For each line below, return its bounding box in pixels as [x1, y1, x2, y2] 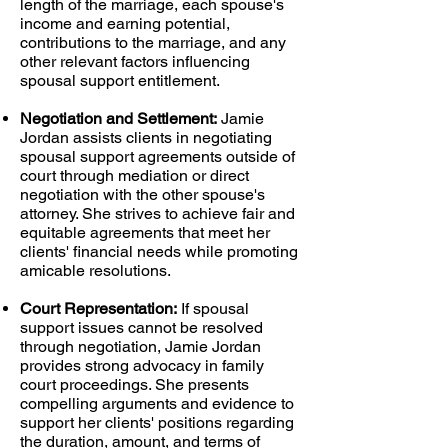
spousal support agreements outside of [20, 147, 295, 166]
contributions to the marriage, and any [20, 33, 286, 52]
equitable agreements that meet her [20, 223, 270, 242]
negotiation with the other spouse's [20, 185, 265, 204]
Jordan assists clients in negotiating [20, 128, 272, 147]
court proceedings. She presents [20, 375, 249, 394]
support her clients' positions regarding [20, 413, 294, 432]
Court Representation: [20, 299, 177, 318]
